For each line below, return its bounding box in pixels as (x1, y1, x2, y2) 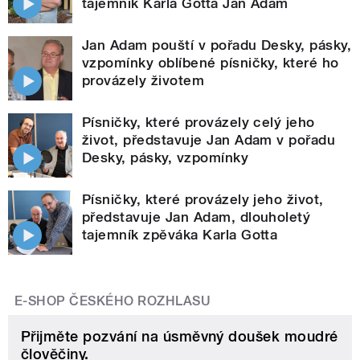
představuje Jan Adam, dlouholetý (82, 208, 311, 225)
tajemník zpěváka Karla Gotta (82, 226, 278, 243)
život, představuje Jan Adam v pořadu (82, 131, 336, 148)
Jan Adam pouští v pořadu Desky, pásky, (82, 36, 352, 53)
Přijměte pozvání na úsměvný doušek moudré (21, 327, 338, 345)
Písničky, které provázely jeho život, (82, 190, 324, 207)
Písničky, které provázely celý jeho (82, 113, 315, 130)
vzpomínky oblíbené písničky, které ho (82, 54, 339, 71)
